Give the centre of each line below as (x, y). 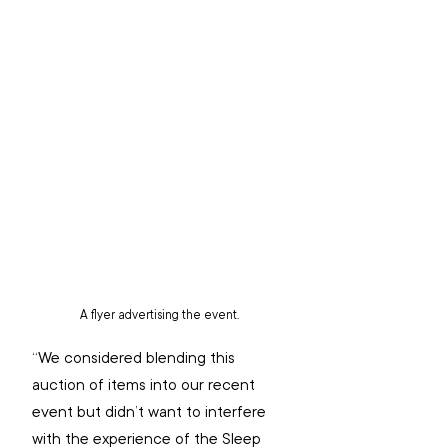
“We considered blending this (135, 357)
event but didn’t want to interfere (151, 411)
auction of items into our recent (145, 384)
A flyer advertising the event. (159, 314)
